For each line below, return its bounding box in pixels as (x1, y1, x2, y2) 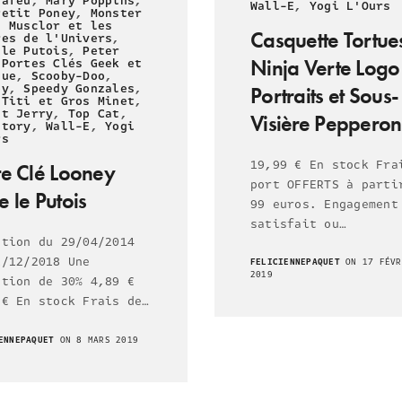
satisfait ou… (250, 214, 347, 233)
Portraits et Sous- (250, 81, 399, 109)
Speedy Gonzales (23, 80, 135, 99)
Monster (90, 4, 143, 23)
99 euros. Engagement (250, 195, 398, 214)
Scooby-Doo (31, 67, 106, 86)
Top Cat (67, 105, 120, 124)
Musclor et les (8, 17, 113, 36)
